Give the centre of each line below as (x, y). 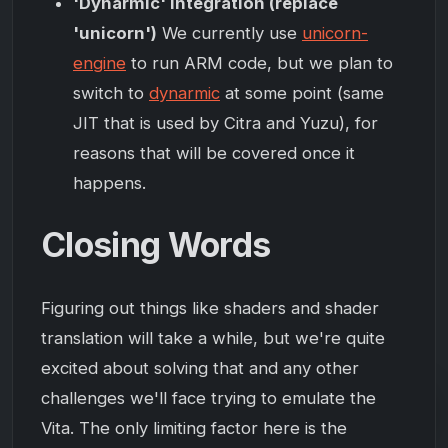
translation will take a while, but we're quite (213, 337)
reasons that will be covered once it (214, 152)
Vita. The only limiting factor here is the (194, 427)
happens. (109, 182)
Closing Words (156, 244)
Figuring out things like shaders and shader (210, 307)
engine (99, 62)
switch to (111, 92)
